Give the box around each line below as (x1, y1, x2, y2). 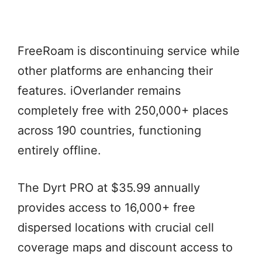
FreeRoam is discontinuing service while (18, 43, 240, 58)
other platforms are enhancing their (18, 63, 213, 78)
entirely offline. (18, 143, 101, 157)
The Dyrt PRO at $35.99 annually (18, 180, 200, 195)
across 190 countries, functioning (18, 123, 201, 137)
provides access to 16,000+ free (18, 200, 195, 215)
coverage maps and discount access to (18, 240, 233, 254)
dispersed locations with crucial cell (18, 220, 214, 235)
